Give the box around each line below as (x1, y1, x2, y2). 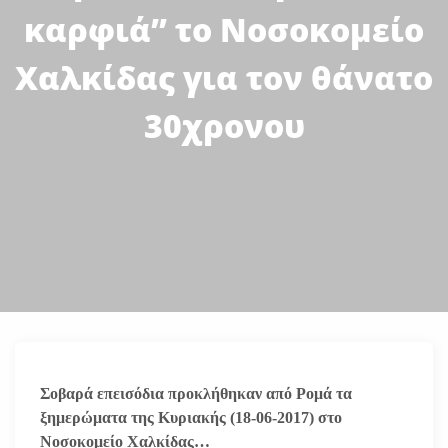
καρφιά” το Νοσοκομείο (24, 8, 424, 52)
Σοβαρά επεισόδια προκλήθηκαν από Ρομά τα (40, 384, 352, 402)
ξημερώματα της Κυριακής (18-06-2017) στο (40, 408, 342, 426)
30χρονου (143, 104, 305, 148)
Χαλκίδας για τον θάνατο (15, 56, 433, 100)
